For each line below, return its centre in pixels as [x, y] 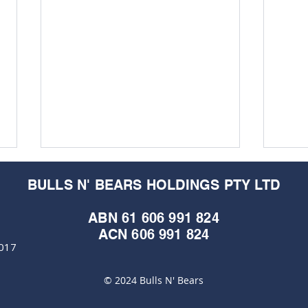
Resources [88, 297]
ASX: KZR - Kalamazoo [123, 283]
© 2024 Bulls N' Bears [154, 280]
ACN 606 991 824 [154, 235]
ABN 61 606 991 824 [154, 218]
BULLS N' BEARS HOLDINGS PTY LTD [154, 185]
